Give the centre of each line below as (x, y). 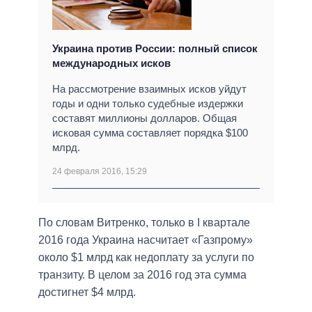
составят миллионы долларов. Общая (145, 118)
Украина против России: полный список (155, 49)
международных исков (111, 63)
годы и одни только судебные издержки (148, 104)
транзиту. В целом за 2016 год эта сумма (142, 275)
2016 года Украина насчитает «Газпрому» (146, 240)
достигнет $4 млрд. (87, 292)
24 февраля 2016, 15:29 (100, 172)
